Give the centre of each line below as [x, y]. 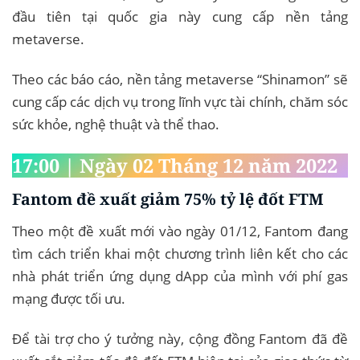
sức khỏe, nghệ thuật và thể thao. [116, 124]
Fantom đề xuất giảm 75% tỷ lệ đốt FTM [168, 199]
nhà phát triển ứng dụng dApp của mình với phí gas [180, 276]
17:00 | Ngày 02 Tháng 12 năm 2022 [175, 165]
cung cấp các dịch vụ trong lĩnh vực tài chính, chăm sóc [180, 101]
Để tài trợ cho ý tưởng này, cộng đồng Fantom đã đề [180, 339]
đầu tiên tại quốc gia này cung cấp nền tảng [180, 17]
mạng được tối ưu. [69, 299]
